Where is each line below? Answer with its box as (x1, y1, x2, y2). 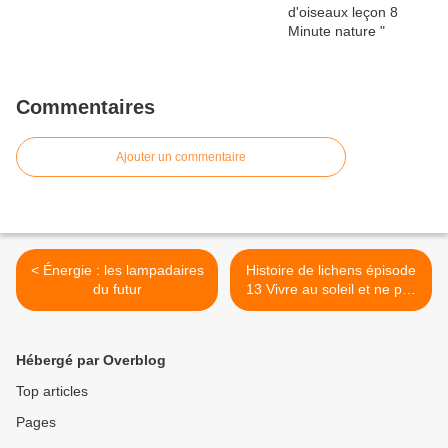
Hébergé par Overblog (16, 352, 166, 369)
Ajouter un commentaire (116, 150, 246, 165)
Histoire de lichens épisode (246, 262, 416, 279)
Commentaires (16, 96, 155, 119)
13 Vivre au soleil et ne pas (245, 281, 417, 298)
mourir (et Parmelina (266, 300, 311, 317)
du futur (92, 281, 142, 298)
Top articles (16, 383, 88, 400)
